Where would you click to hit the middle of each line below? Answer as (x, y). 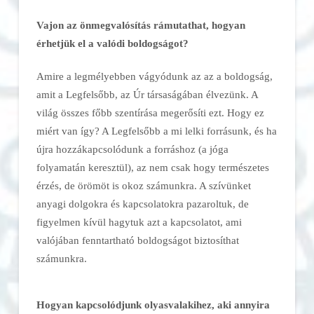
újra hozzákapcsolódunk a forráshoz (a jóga (132, 149)
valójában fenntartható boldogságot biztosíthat (137, 240)
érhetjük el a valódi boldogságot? (112, 43)
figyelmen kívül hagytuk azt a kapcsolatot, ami (139, 221)
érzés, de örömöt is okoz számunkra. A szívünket (143, 185)
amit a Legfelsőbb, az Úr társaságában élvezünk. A (147, 94)
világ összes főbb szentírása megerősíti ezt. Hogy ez (150, 112)
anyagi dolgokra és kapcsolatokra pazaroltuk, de (142, 203)
